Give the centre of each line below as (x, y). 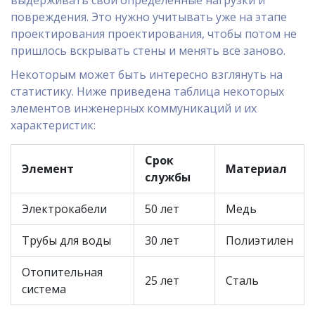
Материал (256, 169)
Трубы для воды (66, 241)
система (44, 289)
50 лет (162, 209)
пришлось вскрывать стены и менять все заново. (148, 51)
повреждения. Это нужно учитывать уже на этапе (149, 17)
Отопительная (62, 272)
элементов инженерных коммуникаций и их (134, 109)
